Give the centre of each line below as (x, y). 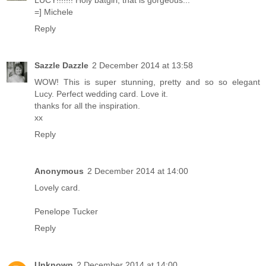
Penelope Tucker (66, 212)
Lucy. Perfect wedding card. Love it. (101, 94)
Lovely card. (57, 188)
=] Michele (54, 12)
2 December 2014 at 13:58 (142, 66)
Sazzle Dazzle (61, 66)
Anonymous (59, 171)
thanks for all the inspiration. (87, 106)
